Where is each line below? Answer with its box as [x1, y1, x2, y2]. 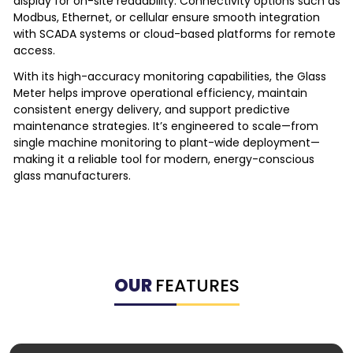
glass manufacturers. [13, 167, 131, 184]
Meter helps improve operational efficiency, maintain [13, 84, 307, 101]
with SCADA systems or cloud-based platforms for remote [13, 25, 336, 42]
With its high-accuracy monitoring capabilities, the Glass [13, 68, 326, 84]
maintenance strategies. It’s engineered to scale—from [13, 117, 318, 134]
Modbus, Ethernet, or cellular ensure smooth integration [13, 9, 320, 25]
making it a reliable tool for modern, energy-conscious [13, 150, 314, 167]
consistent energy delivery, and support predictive [13, 101, 290, 117]
